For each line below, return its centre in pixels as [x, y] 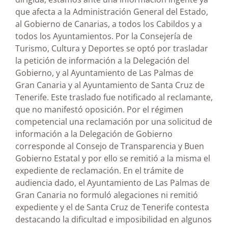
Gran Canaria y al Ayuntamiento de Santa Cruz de [110, 85]
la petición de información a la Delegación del [102, 61]
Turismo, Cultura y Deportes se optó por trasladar [112, 49]
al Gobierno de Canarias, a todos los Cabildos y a [109, 24]
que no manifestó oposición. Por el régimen [99, 110]
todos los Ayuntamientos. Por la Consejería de [104, 36]
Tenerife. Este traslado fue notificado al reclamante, [114, 97]
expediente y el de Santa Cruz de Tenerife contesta [112, 207]
